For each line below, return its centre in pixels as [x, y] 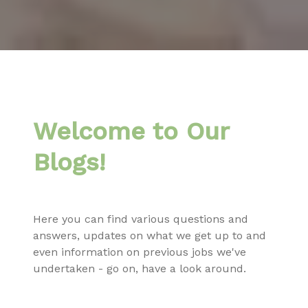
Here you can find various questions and [141, 219]
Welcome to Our [131, 131]
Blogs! [69, 162]
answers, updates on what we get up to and [150, 235]
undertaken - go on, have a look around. [140, 268]
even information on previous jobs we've [140, 252]
